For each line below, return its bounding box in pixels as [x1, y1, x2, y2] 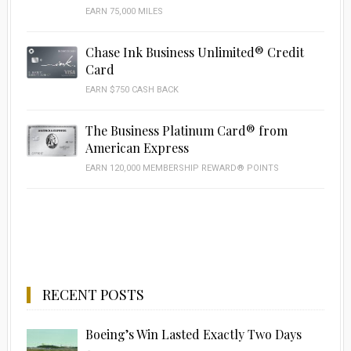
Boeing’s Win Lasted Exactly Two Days [85, 325, 302, 342]
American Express [85, 139, 189, 156]
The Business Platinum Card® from [85, 121, 288, 139]
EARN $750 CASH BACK [85, 84, 179, 95]
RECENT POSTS [42, 284, 144, 304]
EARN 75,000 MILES [85, 5, 163, 16]
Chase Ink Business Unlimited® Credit [85, 43, 304, 60]
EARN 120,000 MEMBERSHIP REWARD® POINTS [85, 162, 279, 173]
